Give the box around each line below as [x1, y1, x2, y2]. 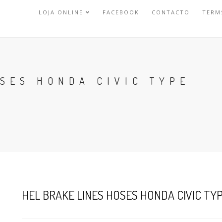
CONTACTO [152, 8, 190, 16]
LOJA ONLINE [39, 8, 86, 16]
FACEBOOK [103, 8, 140, 16]
